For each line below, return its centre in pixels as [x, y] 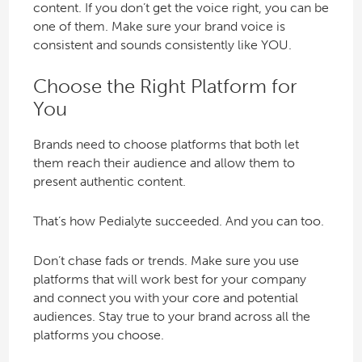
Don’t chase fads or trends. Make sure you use [166, 261]
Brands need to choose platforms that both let [166, 145]
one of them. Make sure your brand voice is [159, 26]
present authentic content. [109, 182]
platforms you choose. [98, 335]
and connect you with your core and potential [165, 298]
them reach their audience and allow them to [164, 163]
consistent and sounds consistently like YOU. [162, 44]
